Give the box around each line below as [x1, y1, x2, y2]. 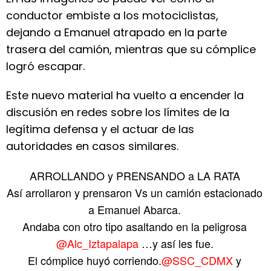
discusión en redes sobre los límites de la [6, 105, 229, 120]
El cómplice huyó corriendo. [28, 252, 162, 268]
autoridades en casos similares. [6, 139, 178, 154]
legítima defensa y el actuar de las [6, 122, 194, 137]
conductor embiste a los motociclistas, [6, 8, 218, 23]
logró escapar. [6, 59, 85, 74]
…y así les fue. [138, 235, 214, 251]
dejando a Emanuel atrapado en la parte [6, 25, 227, 40]
